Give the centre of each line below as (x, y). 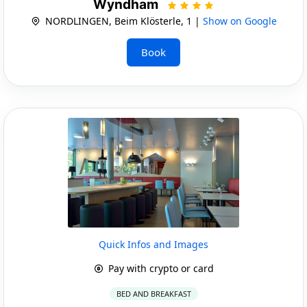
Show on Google (240, 21)
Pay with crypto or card (159, 268)
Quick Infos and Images (153, 244)
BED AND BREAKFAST (153, 293)
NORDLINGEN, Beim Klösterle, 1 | (122, 21)
